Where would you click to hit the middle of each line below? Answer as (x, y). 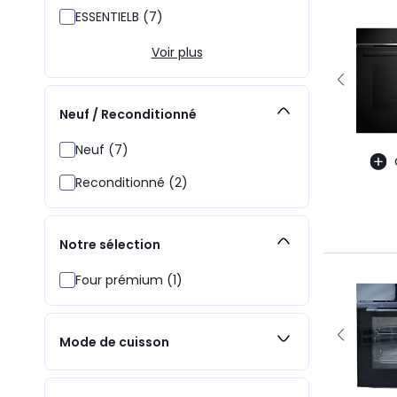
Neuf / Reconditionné (128, 114)
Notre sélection (110, 244)
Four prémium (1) (129, 280)
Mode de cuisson (114, 342)
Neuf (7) (102, 150)
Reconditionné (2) (132, 183)
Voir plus (177, 52)
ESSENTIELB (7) (119, 17)
